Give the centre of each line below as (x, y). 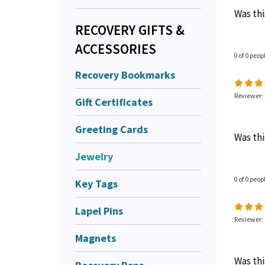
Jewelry (94, 156)
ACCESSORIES (116, 49)
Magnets (96, 238)
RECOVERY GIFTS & (130, 30)
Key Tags (96, 183)
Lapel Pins (99, 211)
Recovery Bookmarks (125, 75)
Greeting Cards (112, 129)
